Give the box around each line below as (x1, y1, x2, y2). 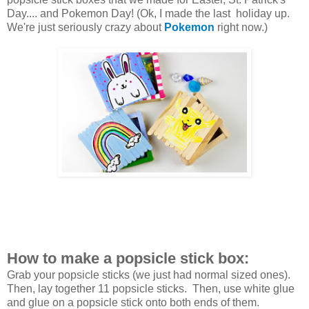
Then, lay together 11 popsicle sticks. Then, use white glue (7, 282, 295, 295)
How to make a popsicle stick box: (7, 249, 249, 267)
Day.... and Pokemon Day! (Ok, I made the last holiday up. (7, 7, 290, 19)
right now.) (215, 21, 268, 33)
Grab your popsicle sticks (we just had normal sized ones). (7, 268, 290, 281)
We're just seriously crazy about (7, 21, 164, 33)
